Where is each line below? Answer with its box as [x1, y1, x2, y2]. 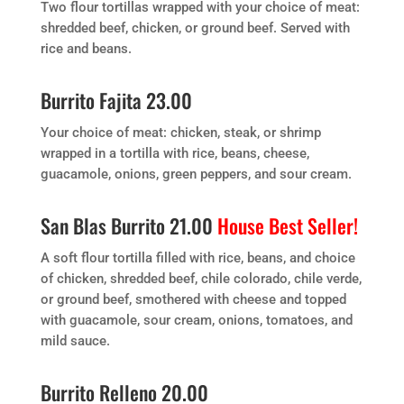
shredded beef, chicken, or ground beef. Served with [40, 20, 350, 36]
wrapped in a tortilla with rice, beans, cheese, [40, 145, 309, 161]
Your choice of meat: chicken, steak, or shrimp [40, 124, 321, 141]
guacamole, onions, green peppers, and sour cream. [40, 166, 352, 182]
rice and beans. [40, 41, 132, 57]
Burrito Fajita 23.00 [40, 86, 192, 115]
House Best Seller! [216, 211, 358, 240]
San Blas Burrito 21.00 [40, 211, 217, 240]
